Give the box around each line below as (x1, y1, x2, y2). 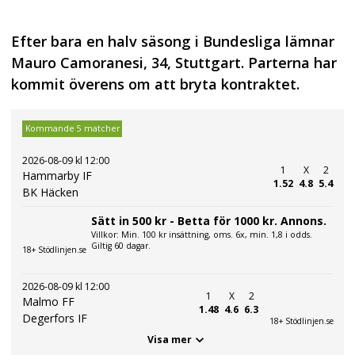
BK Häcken (22, 184, 78, 200)
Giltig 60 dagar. (91, 239, 151, 251)
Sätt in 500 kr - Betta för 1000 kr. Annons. (91, 212, 326, 228)
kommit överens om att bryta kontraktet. (11, 74, 300, 94)
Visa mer (147, 333, 192, 347)
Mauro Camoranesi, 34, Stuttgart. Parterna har (11, 53, 337, 73)
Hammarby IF (22, 167, 92, 183)
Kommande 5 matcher (25, 123, 120, 135)
